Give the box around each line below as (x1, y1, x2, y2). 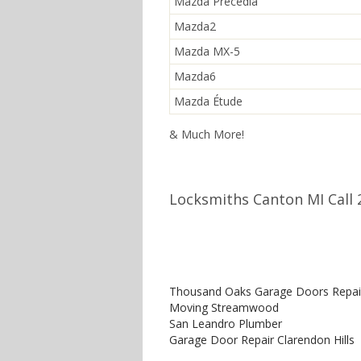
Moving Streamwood (169, 300, 279, 315)
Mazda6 (174, 68, 216, 84)
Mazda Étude (174, 93, 243, 109)
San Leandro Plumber (169, 316, 282, 331)
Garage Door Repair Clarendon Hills (169, 332, 355, 347)
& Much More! (169, 127, 244, 142)
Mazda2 (174, 19, 216, 34)
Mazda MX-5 (174, 44, 240, 59)
